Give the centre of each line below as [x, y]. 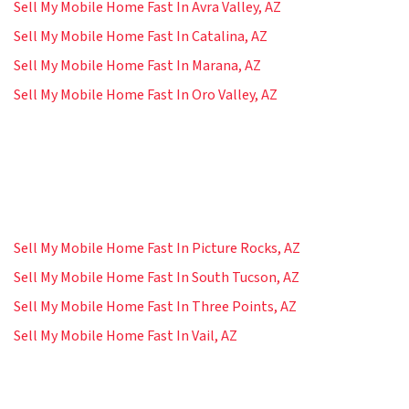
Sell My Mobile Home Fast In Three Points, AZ [155, 307]
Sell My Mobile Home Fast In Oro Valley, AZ [146, 95]
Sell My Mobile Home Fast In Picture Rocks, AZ [157, 249]
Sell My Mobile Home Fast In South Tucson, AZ [157, 278]
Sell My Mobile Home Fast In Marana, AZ [137, 66]
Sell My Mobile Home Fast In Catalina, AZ [141, 37]
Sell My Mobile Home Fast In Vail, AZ [126, 336]
